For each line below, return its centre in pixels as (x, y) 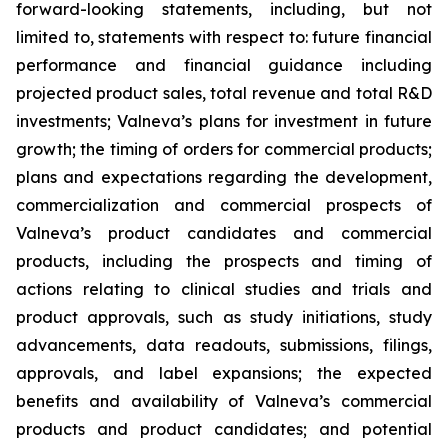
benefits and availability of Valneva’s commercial (224, 401)
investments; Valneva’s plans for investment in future (224, 121)
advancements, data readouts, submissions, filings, (224, 345)
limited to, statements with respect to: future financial (224, 37)
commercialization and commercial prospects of (224, 205)
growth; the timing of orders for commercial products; (224, 149)
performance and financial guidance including (224, 65)
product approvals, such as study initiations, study (224, 317)
